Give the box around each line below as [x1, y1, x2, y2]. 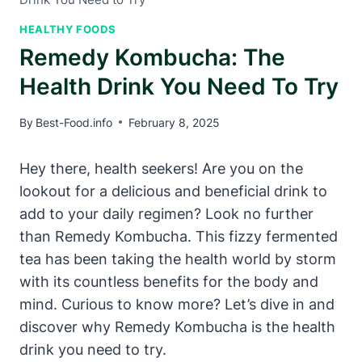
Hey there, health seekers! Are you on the [19, 159, 303, 177]
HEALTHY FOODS [19, 23, 116, 36]
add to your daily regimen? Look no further [19, 204, 314, 222]
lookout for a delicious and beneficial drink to [19, 182, 327, 200]
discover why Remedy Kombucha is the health [19, 318, 335, 335]
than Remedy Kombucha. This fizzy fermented [19, 227, 338, 245]
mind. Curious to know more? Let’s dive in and [19, 295, 335, 313]
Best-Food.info [36, 115, 113, 129]
